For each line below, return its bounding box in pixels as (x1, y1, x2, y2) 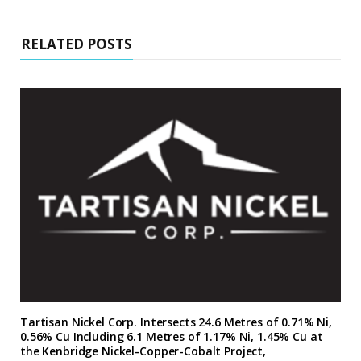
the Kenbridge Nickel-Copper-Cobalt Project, (20, 342, 266, 359)
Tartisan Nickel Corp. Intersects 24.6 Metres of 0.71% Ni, (20, 313, 333, 330)
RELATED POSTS (21, 35, 132, 54)
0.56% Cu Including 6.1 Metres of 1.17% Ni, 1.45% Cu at (20, 328, 323, 344)
